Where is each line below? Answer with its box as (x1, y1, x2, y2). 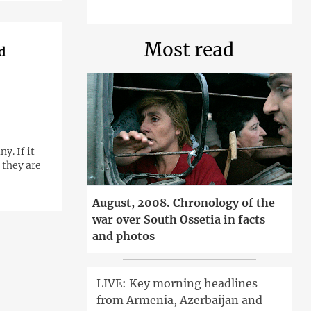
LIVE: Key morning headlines (96, 276, 258, 291)
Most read (144, 38, 235, 61)
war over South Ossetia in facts (92, 212, 265, 227)
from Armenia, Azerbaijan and (96, 293, 262, 308)
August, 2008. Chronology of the (92, 196, 275, 210)
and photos (92, 229, 155, 244)
